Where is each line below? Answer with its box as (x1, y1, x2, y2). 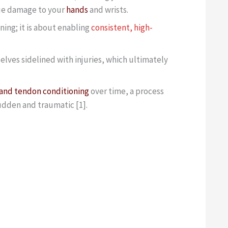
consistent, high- (91, 22, 153, 34)
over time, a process (89, 85, 164, 97)
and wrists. (88, 4, 128, 15)
